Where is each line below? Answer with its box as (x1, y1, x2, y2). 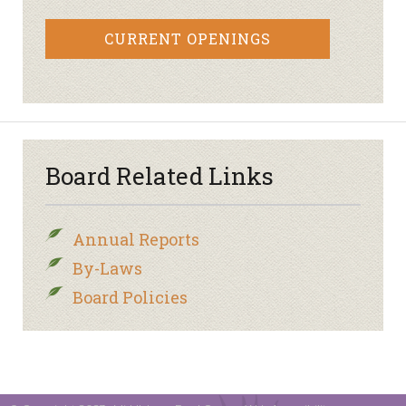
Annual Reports (72, 228, 199, 251)
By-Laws (72, 257, 142, 280)
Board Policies (72, 286, 188, 309)
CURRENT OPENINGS (104, 29, 271, 49)
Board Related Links (45, 160, 274, 192)
